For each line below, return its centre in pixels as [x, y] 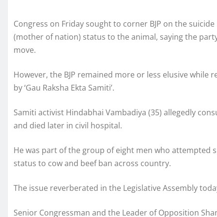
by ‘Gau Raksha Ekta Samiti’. [64, 88]
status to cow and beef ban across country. [92, 163]
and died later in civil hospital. [68, 125]
